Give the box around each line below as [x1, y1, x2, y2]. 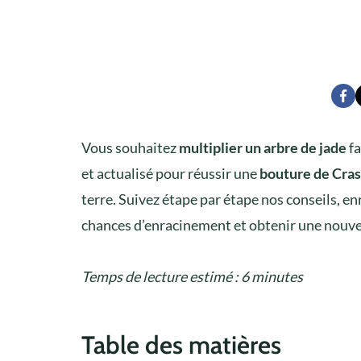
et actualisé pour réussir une [81, 164, 259, 182]
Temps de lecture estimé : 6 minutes [81, 267, 303, 285]
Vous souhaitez [81, 138, 179, 156]
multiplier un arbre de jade [179, 138, 346, 156]
